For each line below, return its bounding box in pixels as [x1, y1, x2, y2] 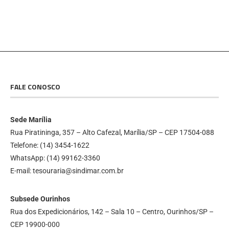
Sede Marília [10, 115, 52, 124]
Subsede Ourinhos [10, 194, 70, 203]
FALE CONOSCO [10, 81, 60, 92]
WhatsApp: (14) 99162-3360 [10, 153, 100, 162]
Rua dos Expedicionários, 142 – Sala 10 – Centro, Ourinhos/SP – [10, 207, 214, 216]
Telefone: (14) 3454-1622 [10, 141, 89, 149]
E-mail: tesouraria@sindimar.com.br [10, 166, 124, 175]
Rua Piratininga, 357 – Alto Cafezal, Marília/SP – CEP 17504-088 [10, 128, 214, 136]
